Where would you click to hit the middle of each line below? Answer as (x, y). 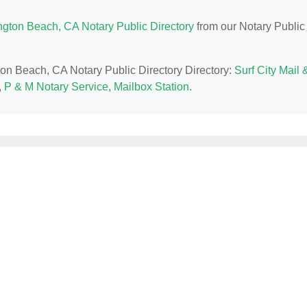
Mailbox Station (151, 87)
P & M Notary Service (56, 87)
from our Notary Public (249, 27)
